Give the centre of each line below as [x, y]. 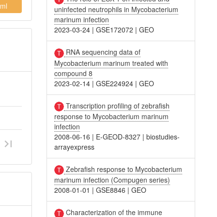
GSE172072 [115, 30]
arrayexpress [75, 147]
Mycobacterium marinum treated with [111, 63]
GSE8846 [111, 190]
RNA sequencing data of [102, 52]
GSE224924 [115, 83]
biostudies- [163, 136]
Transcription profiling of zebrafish [117, 105]
